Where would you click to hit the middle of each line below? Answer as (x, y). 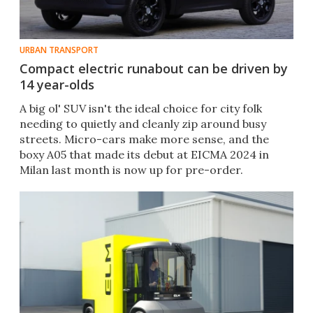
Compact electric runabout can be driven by (154, 69)
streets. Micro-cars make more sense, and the (144, 139)
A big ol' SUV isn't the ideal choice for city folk (141, 109)
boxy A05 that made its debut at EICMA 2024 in (144, 155)
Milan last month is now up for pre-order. (131, 170)
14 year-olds (57, 85)
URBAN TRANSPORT (59, 50)
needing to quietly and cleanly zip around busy (143, 124)
